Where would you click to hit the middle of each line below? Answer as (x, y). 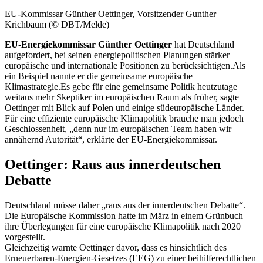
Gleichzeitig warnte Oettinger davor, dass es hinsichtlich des (116, 247)
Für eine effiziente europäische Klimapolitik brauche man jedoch (124, 118)
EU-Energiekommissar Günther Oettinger (88, 44)
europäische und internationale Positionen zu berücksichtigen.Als (125, 65)
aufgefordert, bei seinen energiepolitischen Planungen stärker (117, 55)
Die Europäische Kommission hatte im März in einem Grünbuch (124, 215)
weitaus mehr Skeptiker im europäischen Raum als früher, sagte (122, 97)
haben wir (212, 129)
